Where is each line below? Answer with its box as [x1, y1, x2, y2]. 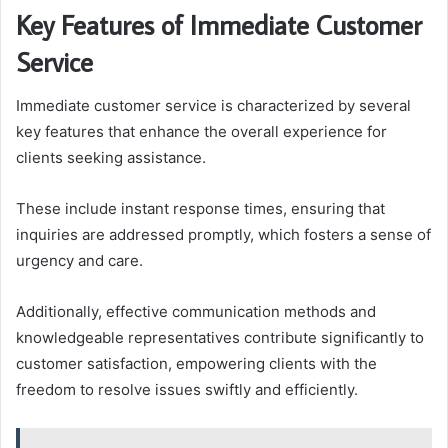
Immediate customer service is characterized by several [16, 96, 411, 116]
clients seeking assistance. [16, 148, 206, 168]
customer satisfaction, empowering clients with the [16, 354, 377, 374]
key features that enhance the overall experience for [16, 122, 387, 142]
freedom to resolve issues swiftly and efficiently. [16, 380, 358, 400]
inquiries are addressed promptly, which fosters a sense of [16, 225, 431, 245]
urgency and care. [16, 251, 143, 271]
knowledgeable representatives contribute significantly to [16, 328, 424, 348]
